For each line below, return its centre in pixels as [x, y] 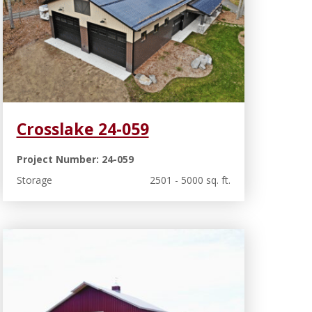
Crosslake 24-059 [83, 128]
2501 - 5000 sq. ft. [190, 180]
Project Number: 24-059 [75, 159]
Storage [34, 180]
